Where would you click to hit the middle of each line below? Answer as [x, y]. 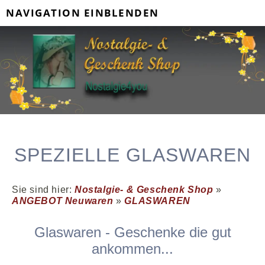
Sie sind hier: [43, 190]
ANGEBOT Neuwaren [64, 201]
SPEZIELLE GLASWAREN [132, 155]
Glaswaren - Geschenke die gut [132, 232]
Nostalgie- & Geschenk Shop [144, 190]
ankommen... [132, 249]
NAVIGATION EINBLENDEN [83, 13]
